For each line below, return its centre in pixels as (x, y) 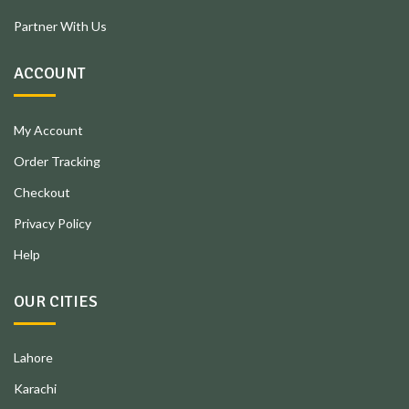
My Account (48, 130)
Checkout (42, 192)
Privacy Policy (52, 223)
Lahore (33, 358)
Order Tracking (57, 161)
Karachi (35, 389)
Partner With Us (60, 26)
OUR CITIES (56, 301)
